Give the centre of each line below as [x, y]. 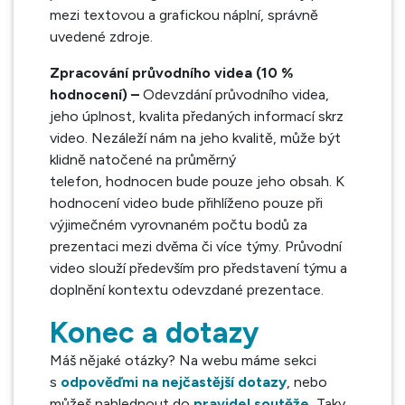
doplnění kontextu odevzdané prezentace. [187, 290]
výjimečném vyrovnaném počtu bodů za [179, 225]
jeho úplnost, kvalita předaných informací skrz [197, 116]
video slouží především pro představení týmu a [198, 268]
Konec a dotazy [154, 333]
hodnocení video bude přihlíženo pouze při [186, 203]
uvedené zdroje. [103, 37]
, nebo [307, 382]
